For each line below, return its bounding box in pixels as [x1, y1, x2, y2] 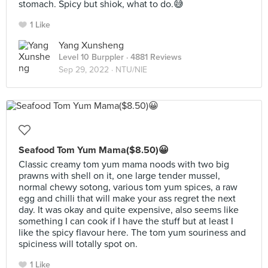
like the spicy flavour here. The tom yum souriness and [19, 227, 246, 239]
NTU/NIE [115, 65, 147, 75]
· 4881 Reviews [124, 52, 182, 62]
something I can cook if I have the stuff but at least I [19, 215, 233, 227]
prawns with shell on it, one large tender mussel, [19, 170, 220, 182]
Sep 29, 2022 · [59, 65, 115, 75]
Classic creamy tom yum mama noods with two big [19, 159, 229, 170]
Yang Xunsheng [59, 39, 124, 51]
